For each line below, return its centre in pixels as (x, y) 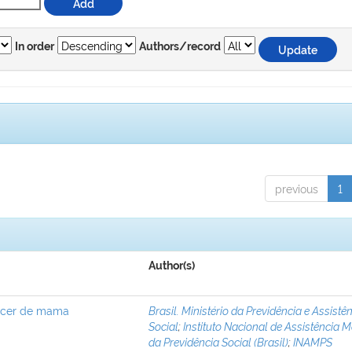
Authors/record (180, 47)
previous (296, 188)
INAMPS (313, 341)
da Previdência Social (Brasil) (219, 341)
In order (35, 47)
